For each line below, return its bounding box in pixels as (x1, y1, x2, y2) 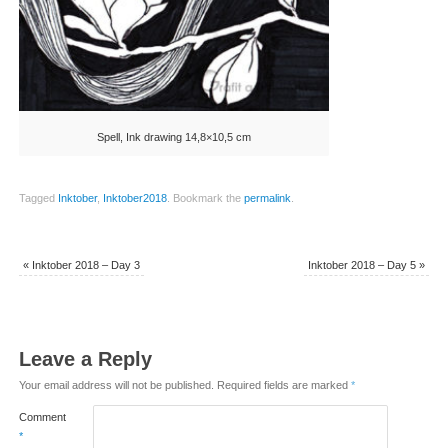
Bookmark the (169, 191, 244, 204)
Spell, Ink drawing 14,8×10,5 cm (96, 131, 251, 144)
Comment (18, 410, 66, 423)
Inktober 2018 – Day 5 (308, 258, 420, 271)
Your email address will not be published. (18, 378, 214, 391)
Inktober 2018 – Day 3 (28, 258, 140, 271)
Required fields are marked (216, 378, 351, 391)
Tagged (18, 191, 58, 204)
